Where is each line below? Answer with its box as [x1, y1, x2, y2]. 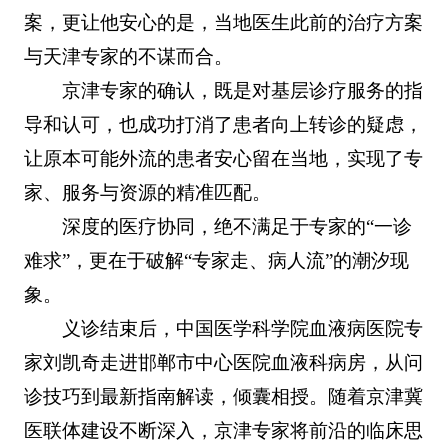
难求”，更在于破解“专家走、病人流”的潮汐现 [23, 249, 409, 271]
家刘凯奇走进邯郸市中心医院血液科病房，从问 [23, 351, 423, 373]
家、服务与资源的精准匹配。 [23, 181, 271, 203]
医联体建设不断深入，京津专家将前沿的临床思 [23, 419, 423, 441]
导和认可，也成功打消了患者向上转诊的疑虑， [23, 113, 423, 135]
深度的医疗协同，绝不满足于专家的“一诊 [62, 215, 413, 237]
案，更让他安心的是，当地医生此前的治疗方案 [23, 11, 423, 33]
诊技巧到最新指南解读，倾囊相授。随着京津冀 [23, 385, 423, 407]
